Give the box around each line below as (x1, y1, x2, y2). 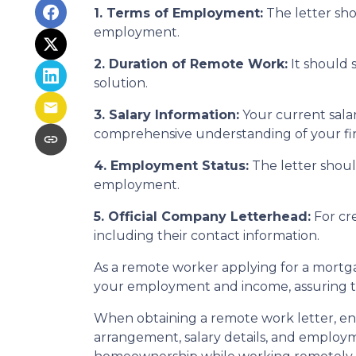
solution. (94, 75, 148, 91)
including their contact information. (94, 228, 319, 243)
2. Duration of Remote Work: (94, 56, 288, 72)
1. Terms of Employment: (94, 6, 263, 21)
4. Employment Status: (94, 158, 249, 173)
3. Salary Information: (94, 107, 239, 122)
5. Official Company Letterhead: (94, 209, 311, 224)
